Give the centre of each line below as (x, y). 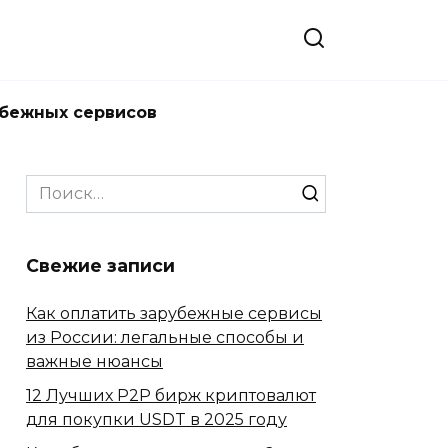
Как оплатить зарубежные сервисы (174, 313)
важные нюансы (94, 361)
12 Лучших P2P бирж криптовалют (171, 395)
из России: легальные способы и (165, 337)
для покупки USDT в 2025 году (156, 419)
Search (53, 185)
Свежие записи (100, 265)
